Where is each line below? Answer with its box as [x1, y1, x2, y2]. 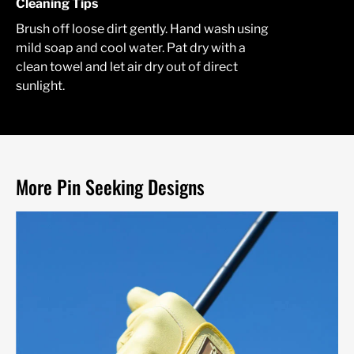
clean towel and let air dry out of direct [16, 58, 238, 74]
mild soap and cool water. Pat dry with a [16, 40, 246, 55]
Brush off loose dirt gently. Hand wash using [16, 21, 269, 36]
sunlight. [16, 77, 65, 93]
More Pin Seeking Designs [16, 171, 205, 201]
